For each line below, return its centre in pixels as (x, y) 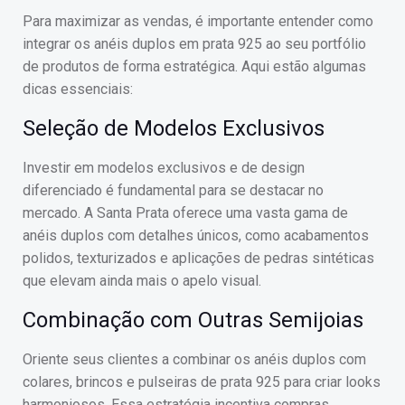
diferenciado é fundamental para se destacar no (173, 190)
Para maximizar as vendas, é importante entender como (198, 21)
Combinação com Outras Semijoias (193, 320)
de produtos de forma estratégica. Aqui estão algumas (194, 66)
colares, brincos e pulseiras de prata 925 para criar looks (202, 382)
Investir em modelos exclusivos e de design (164, 168)
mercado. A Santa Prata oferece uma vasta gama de (185, 213)
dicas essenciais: (78, 89)
